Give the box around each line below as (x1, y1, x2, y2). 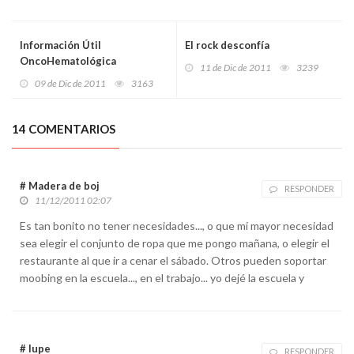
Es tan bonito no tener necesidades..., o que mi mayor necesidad (20, 218, 333, 232)
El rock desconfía (185, 38, 269, 51)
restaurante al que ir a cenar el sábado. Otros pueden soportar (20, 253, 326, 267)
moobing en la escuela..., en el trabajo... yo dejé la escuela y (20, 270, 304, 284)
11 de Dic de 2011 (200, 61, 271, 73)
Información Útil (20, 38, 101, 51)
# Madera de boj (20, 179, 100, 192)
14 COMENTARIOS (12, 121, 115, 136)
